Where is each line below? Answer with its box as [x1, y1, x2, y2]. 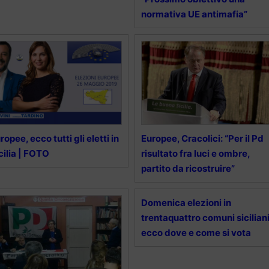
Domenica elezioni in [141, 196, 231, 208]
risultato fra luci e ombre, [141, 147, 250, 159]
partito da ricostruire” [141, 162, 235, 174]
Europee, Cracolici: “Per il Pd [141, 132, 264, 144]
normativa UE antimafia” [141, 8, 247, 20]
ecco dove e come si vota [141, 226, 251, 238]
